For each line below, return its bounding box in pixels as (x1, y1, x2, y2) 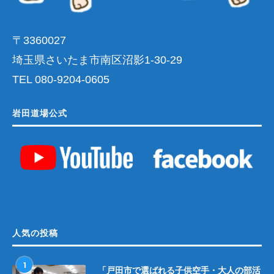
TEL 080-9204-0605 (12, 73, 109, 86)
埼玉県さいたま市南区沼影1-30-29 (12, 53, 182, 66)
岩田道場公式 (12, 108, 67, 118)
